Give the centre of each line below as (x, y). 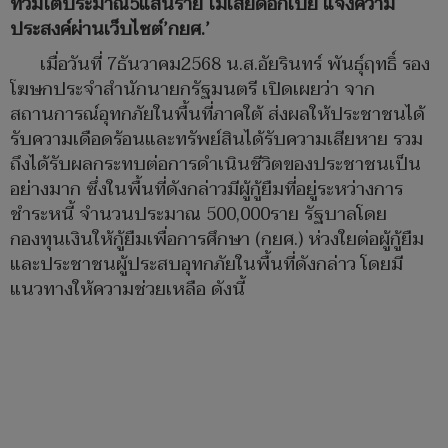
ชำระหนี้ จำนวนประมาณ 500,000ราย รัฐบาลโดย (198, 215)
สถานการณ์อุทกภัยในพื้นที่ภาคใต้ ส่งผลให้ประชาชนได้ (217, 115)
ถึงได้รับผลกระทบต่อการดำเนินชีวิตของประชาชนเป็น (215, 165)
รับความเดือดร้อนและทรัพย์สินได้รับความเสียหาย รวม (216, 140)
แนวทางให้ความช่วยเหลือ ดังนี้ (127, 290)
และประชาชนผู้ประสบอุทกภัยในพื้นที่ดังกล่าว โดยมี (206, 265)
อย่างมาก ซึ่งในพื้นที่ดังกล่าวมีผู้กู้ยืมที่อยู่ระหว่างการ (206, 190)
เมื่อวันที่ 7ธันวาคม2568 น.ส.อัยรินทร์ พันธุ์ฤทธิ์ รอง (235, 65)
